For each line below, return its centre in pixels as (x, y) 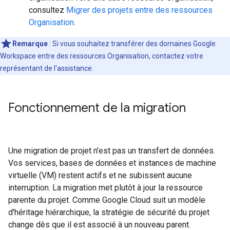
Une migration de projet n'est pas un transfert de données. (112, 151)
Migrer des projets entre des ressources (139, 10)
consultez (47, 10)
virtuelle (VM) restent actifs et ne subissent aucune (100, 175)
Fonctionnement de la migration (97, 108)
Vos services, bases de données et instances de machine (112, 163)
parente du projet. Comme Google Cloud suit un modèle (107, 200)
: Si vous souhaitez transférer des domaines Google (132, 44)
